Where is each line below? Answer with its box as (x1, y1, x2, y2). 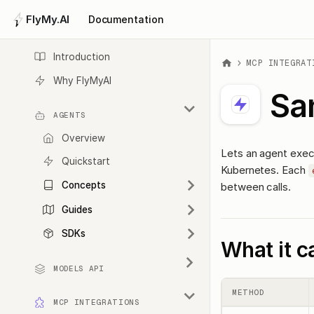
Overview (62, 132, 105, 144)
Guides (62, 203, 93, 215)
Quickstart (62, 156, 110, 168)
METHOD (232, 287, 264, 296)
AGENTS (53, 111, 86, 120)
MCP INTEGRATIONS (53, 297, 139, 306)
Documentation (88, 13, 164, 26)
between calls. (221, 179, 291, 193)
